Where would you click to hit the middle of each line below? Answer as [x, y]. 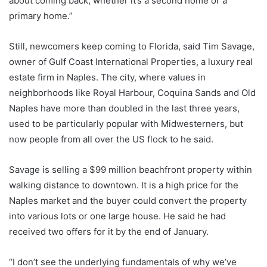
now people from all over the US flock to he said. [111, 139]
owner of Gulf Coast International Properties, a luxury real [131, 62]
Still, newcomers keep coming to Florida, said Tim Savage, [132, 46]
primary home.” [41, 16]
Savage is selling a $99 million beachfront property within [131, 170]
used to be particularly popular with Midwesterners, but [126, 124]
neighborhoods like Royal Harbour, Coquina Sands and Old [132, 93]
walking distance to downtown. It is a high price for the [124, 185]
